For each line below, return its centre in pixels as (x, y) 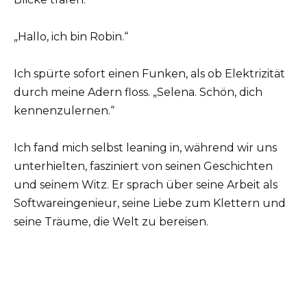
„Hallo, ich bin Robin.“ (71, 36)
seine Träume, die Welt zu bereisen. (111, 222)
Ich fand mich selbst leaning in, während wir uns (145, 148)
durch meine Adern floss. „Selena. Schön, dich (138, 92)
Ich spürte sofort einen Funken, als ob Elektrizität (149, 73)
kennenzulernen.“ (64, 110)
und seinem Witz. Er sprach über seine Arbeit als (146, 185)
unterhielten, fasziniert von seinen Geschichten (143, 167)
